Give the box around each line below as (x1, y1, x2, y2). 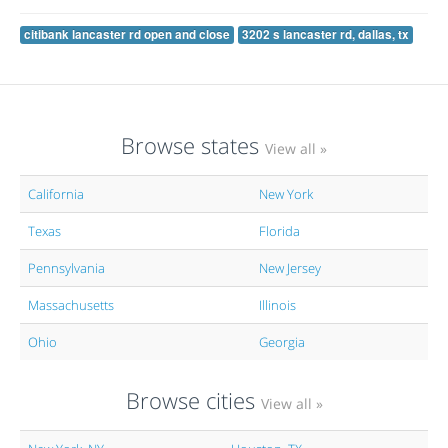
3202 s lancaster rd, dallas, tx (242, 25, 409, 43)
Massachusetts (28, 295, 114, 314)
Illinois (259, 295, 296, 314)
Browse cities (125, 384, 261, 415)
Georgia (259, 332, 305, 351)
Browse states (121, 129, 265, 160)
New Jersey (259, 258, 321, 277)
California (28, 184, 84, 203)
